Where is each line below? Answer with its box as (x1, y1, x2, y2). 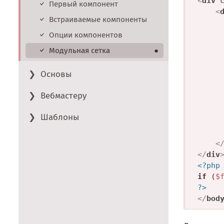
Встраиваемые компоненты (49, 15, 147, 24)
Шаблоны (40, 112, 79, 123)
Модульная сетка (49, 46, 110, 55)
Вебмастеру (40, 90, 87, 101)
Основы (40, 69, 72, 80)
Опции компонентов (49, 30, 122, 40)
